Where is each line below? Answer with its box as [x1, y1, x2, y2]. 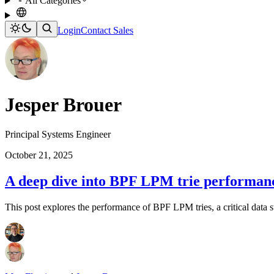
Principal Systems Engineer [5, 129, 111, 140]
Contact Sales [81, 25, 133, 36]
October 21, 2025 [5, 150, 73, 161]
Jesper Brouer [5, 93, 122, 116]
